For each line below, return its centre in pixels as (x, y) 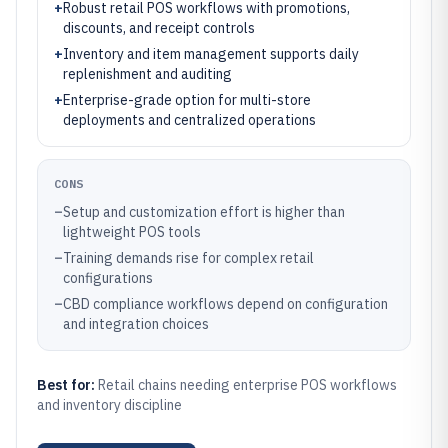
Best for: (67, 385)
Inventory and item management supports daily (211, 54)
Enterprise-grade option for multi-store (187, 100)
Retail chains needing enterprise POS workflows (247, 385)
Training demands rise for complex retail (188, 258)
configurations (108, 278)
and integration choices (136, 324)
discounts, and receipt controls (159, 28)
